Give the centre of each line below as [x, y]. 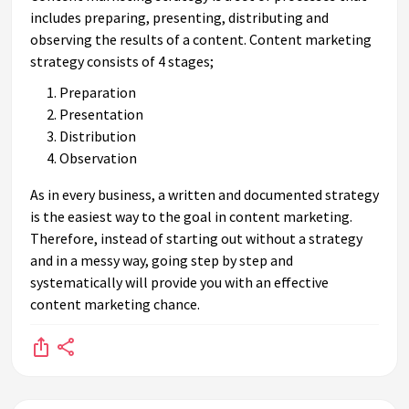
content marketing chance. [115, 304]
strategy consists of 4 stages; [122, 62]
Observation [98, 158]
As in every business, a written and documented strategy [204, 195]
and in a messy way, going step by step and [162, 261]
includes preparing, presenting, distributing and [179, 18]
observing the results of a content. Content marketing [201, 40]
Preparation [98, 93]
